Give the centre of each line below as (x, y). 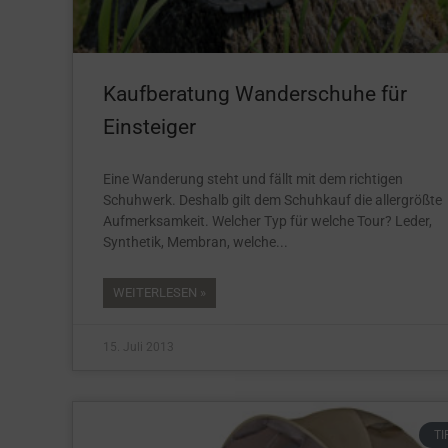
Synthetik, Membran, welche (189, 241)
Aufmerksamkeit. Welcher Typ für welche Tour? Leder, (267, 220)
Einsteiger (149, 126)
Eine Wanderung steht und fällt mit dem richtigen (253, 178)
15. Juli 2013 (138, 346)
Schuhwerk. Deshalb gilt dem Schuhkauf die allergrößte (272, 199)
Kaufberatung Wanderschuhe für (255, 93)
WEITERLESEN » (159, 292)
